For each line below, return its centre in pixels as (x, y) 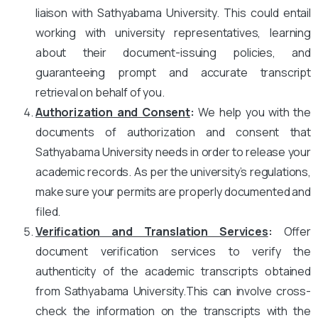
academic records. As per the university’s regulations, (173, 171)
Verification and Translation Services (152, 231)
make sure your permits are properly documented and (173, 191)
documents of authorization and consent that (173, 132)
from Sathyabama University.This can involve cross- (173, 291)
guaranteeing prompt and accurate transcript (173, 72)
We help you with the (253, 112)
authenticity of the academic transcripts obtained (173, 271)
